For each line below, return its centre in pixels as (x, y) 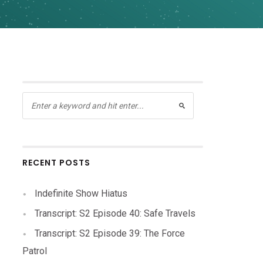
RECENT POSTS (57, 163)
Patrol (35, 251)
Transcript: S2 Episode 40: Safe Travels (115, 213)
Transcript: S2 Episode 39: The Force (110, 233)
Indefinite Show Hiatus (81, 193)
